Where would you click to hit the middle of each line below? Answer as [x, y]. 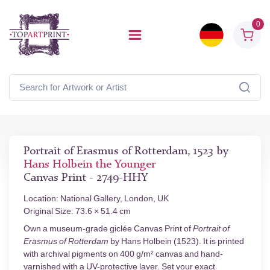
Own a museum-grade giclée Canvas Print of [108, 229]
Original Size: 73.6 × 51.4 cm [77, 211]
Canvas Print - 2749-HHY [86, 178]
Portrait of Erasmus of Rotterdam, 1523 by [126, 152]
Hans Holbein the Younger [89, 165]
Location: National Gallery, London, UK [96, 199]
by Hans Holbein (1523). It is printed [176, 241]
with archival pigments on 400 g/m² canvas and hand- [123, 254]
